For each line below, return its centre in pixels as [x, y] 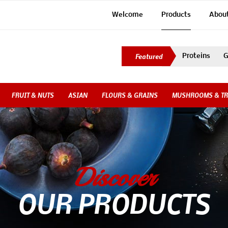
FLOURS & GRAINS [130, 95]
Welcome [127, 15]
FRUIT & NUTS [33, 95]
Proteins [196, 56]
